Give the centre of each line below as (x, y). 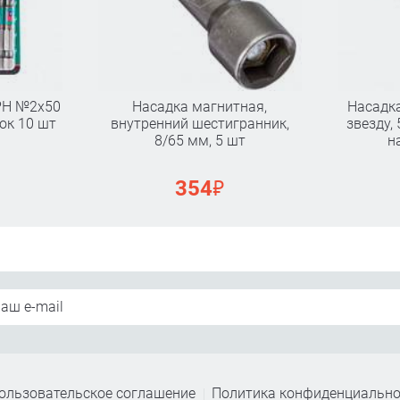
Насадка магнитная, (200, 106)
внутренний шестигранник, (200, 123)
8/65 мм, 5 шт (200, 140)
